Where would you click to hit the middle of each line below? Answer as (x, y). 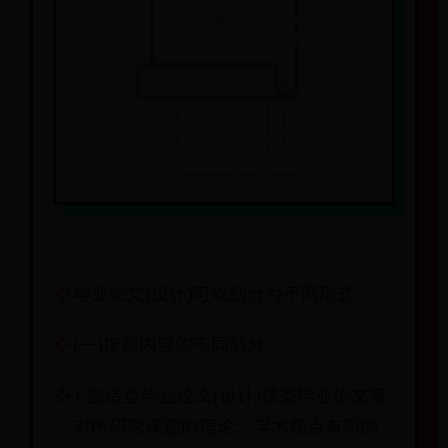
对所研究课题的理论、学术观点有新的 (226, 427)
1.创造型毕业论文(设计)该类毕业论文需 (230, 396)
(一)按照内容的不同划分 (169, 345)
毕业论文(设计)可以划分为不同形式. (216, 294)
